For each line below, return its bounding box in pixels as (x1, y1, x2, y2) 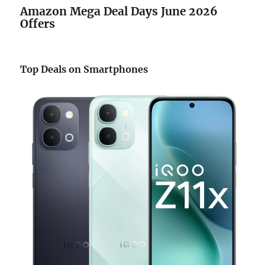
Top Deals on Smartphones (20, 63, 148, 76)
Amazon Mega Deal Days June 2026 (20, 4, 218, 19)
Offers (20, 17, 56, 31)
